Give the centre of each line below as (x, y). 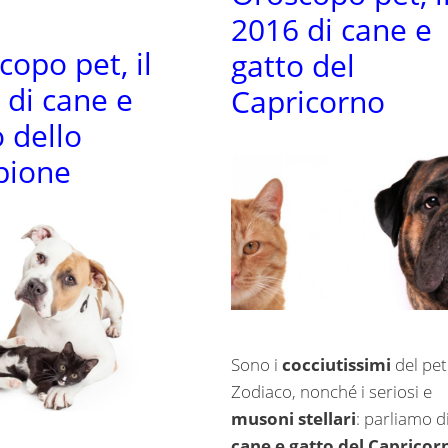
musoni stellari (293, 419)
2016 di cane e (331, 30)
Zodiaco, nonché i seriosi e (331, 392)
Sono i (256, 365)
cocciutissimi (336, 365)
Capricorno (307, 102)
